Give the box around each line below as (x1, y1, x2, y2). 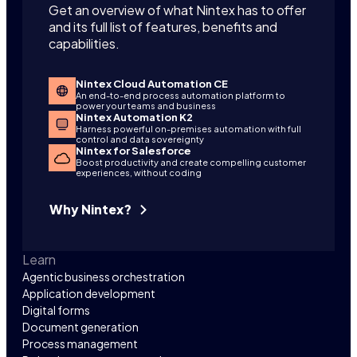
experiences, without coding (76, 167, 202, 178)
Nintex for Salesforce (76, 143, 191, 157)
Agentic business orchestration (22, 269, 185, 284)
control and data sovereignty (76, 133, 204, 144)
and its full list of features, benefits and (49, 18, 277, 35)
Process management (22, 335, 138, 351)
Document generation (22, 319, 139, 334)
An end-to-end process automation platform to (76, 89, 285, 100)
